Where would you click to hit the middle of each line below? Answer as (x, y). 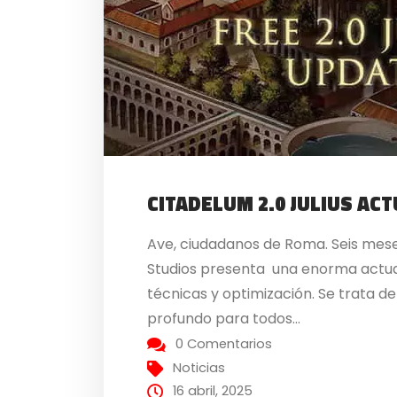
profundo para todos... (224, 318)
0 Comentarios (224, 343)
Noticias (199, 367)
